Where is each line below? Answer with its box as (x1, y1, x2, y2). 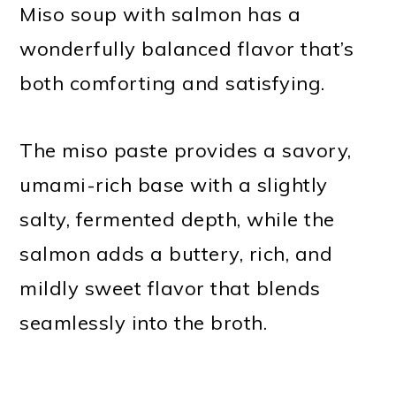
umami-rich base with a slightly (19, 172, 328, 198)
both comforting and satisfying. (19, 71, 325, 96)
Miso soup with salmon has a (19, 2, 301, 27)
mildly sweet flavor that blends (19, 276, 321, 301)
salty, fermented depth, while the (19, 207, 335, 232)
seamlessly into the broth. (19, 310, 268, 336)
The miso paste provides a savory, (19, 138, 352, 164)
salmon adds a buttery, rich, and (19, 241, 333, 267)
